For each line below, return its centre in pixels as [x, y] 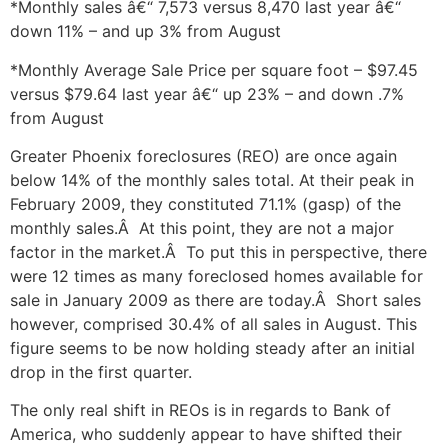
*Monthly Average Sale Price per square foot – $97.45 [214, 69]
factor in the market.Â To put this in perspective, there [218, 252]
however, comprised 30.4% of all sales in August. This [213, 324]
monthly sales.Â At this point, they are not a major [202, 228]
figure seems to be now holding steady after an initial [212, 348]
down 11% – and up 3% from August [145, 31]
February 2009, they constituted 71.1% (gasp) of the [205, 204]
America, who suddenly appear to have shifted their [206, 434]
